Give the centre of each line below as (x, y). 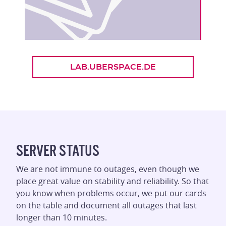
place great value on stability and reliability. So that (112, 181)
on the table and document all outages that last (106, 205)
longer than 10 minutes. (62, 217)
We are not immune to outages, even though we (108, 169)
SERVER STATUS (58, 151)
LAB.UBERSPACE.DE (113, 67)
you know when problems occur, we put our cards (111, 193)
